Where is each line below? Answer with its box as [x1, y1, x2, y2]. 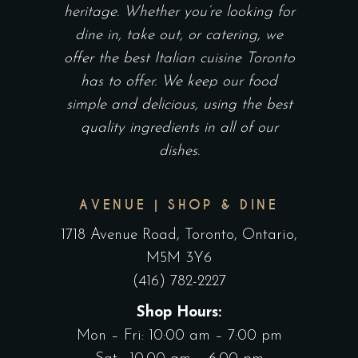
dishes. [158, 144, 200, 160]
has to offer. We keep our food [81, 74, 277, 90]
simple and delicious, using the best [66, 97, 292, 113]
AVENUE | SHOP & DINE [79, 197, 279, 214]
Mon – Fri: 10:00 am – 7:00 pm [76, 328, 282, 344]
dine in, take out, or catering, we [75, 28, 283, 44]
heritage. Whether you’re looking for [63, 5, 295, 21]
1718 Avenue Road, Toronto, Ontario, [61, 228, 297, 244]
